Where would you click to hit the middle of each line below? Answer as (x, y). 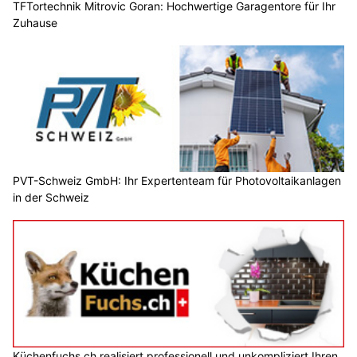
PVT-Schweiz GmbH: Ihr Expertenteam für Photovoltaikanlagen (177, 181)
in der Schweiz (51, 198)
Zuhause (35, 22)
